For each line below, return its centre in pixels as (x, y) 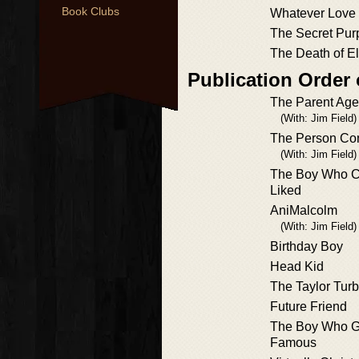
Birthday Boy (307, 246)
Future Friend (309, 307)
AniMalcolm (304, 210)
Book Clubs (91, 11)
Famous (293, 343)
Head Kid (297, 266)
